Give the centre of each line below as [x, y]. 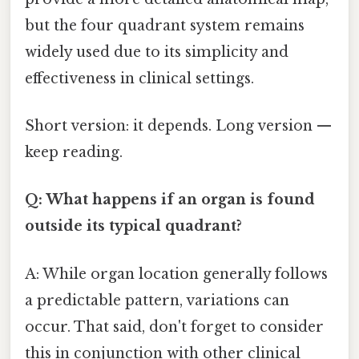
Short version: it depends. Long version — [178, 126]
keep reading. [74, 153]
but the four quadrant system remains [165, 25]
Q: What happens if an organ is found [170, 200]
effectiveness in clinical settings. [139, 78]
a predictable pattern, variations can [157, 300]
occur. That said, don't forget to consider [174, 327]
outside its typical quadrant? [133, 226]
